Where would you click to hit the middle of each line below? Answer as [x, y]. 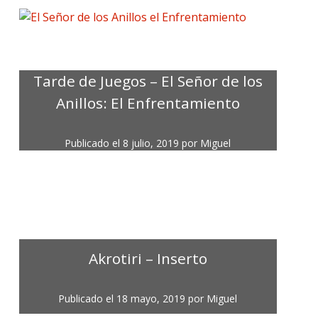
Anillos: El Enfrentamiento [148, 103]
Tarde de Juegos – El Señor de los [148, 81]
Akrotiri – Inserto [148, 258]
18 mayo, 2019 [151, 298]
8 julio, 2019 [151, 143]
